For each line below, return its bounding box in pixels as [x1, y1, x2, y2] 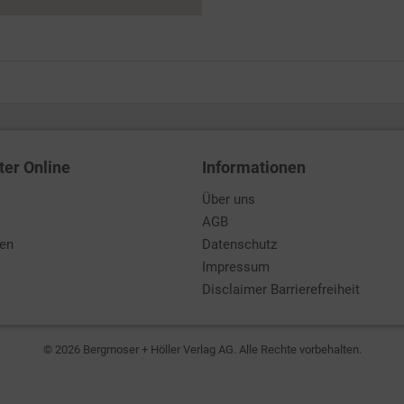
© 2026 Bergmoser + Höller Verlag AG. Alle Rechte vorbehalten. [42, 343, 362, 356]
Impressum [202, 259, 270, 275]
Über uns [202, 191, 255, 207]
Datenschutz [202, 236, 277, 252]
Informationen [202, 158, 306, 177]
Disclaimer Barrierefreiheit [202, 281, 360, 298]
